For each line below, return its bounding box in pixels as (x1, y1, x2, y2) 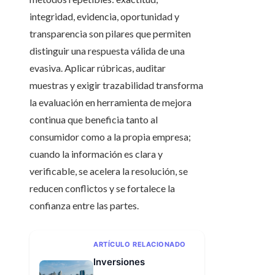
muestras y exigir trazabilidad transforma (29, 79, 203, 91)
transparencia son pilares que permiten (29, 28, 191, 40)
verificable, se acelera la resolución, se (29, 165, 188, 177)
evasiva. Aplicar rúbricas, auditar (29, 62, 166, 74)
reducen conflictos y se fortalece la (29, 182, 175, 195)
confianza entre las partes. (29, 199, 139, 212)
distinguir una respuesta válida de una (29, 45, 185, 57)
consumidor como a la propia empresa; (29, 131, 191, 143)
